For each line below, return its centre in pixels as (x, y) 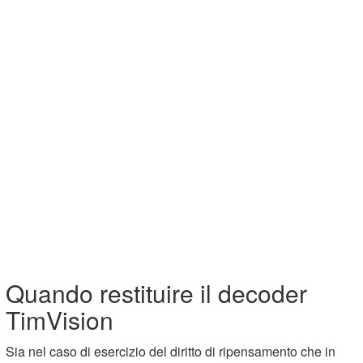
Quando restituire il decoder (157, 293)
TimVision (60, 319)
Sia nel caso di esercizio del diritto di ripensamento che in (171, 351)
